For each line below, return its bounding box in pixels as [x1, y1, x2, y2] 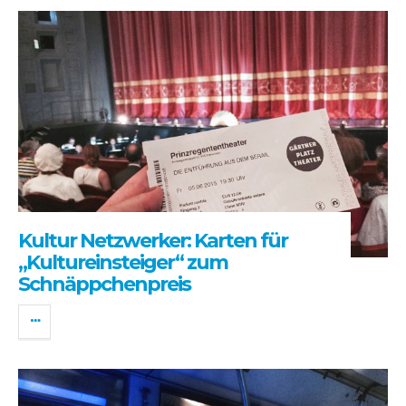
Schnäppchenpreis [18, 271, 190, 296]
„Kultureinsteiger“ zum [18, 249, 227, 275]
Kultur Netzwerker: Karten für [18, 227, 287, 253]
